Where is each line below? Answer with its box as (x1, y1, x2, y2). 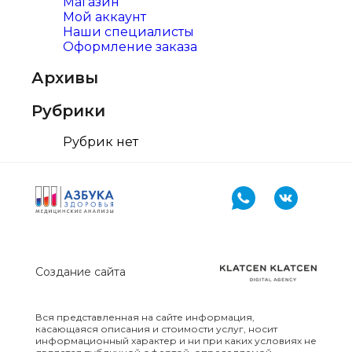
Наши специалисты (63, 24, 194, 39)
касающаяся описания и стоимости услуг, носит (35, 322, 277, 335)
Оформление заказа (63, 38, 197, 54)
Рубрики (31, 101, 105, 121)
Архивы (31, 68, 98, 87)
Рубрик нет (63, 134, 138, 149)
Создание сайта (35, 264, 126, 279)
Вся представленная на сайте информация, (35, 310, 255, 323)
